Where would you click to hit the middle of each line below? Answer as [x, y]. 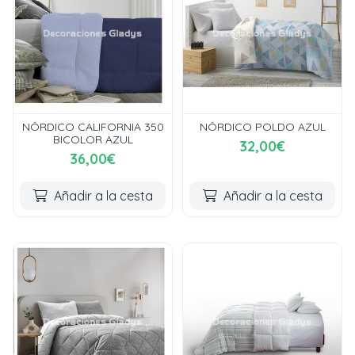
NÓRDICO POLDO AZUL [262, 127]
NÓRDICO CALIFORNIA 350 [93, 127]
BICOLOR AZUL [93, 139]
